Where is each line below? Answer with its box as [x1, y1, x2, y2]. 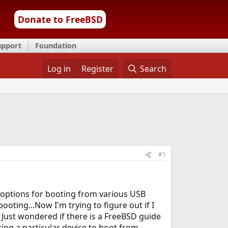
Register [81, 63, 113, 74]
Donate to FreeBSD [17, 13, 103, 25]
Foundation [35, 41, 76, 50]
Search [140, 63, 167, 74]
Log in [47, 63, 71, 74]
